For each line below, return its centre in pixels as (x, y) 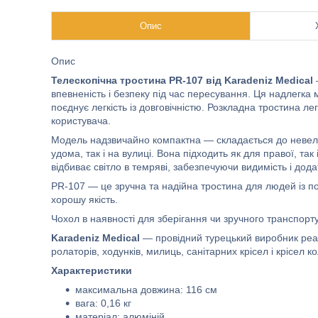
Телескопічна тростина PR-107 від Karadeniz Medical (182, 80)
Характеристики (92, 270)
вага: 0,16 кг (103, 303)
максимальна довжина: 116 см (146, 290)
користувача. (81, 121)
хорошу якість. (84, 199)
